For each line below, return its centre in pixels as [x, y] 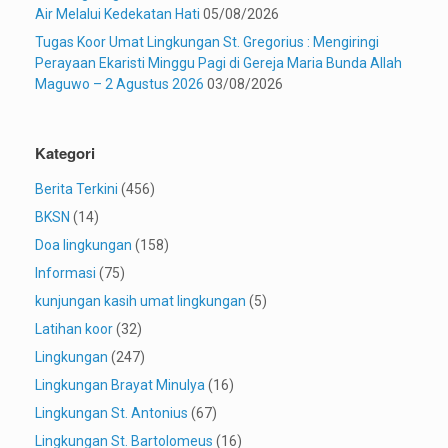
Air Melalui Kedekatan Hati [117, 14]
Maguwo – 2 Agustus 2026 [119, 84]
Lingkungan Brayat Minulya [120, 385]
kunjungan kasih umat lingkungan [140, 301]
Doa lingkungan [83, 245]
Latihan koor [74, 329]
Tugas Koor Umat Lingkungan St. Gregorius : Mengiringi [207, 42]
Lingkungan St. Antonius [111, 413]
